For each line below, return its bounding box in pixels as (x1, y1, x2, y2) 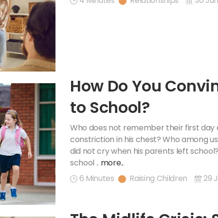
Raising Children (129, 173, 188, 184)
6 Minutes (79, 173, 114, 184)
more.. (100, 157, 124, 169)
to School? (70, 96, 150, 119)
